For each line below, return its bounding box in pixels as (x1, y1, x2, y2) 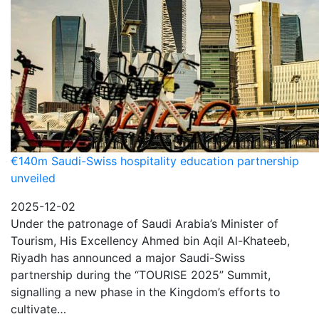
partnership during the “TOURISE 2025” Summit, (11, 268, 271, 282)
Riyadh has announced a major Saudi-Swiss (11, 251, 245, 265)
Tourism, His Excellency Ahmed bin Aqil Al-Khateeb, (11, 234, 290, 248)
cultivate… (11, 302, 66, 316)
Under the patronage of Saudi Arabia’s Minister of (11, 216, 278, 231)
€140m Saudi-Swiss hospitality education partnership (11, 154, 299, 168)
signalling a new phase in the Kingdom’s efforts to (11, 285, 281, 299)
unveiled (11, 171, 56, 185)
